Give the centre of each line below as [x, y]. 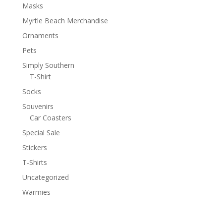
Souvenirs [38, 107]
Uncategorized [45, 177]
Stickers [34, 148]
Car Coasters [50, 118]
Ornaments [40, 36]
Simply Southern [48, 65]
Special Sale [41, 133]
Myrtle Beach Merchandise [65, 21]
